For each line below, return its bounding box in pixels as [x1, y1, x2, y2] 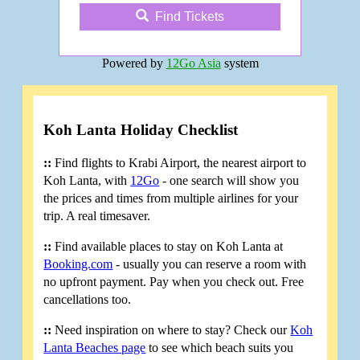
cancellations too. [43, 292, 132, 307]
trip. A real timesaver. [43, 209, 151, 223]
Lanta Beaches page [43, 341, 146, 355]
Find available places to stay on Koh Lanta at [51, 239, 284, 254]
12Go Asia [166, 56, 221, 71]
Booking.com [43, 257, 113, 272]
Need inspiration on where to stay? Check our [51, 323, 291, 337]
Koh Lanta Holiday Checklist [43, 121, 239, 139]
